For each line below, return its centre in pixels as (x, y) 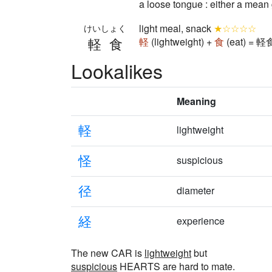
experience (201, 221)
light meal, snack (176, 28)
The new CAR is (108, 253)
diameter (195, 190)
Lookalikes (117, 70)
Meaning (196, 101)
